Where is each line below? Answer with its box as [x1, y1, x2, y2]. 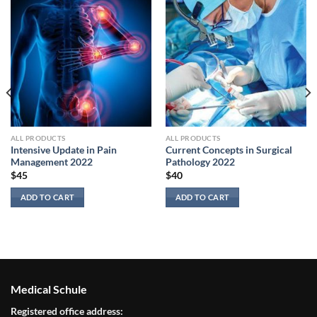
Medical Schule [11, 282, 87, 296]
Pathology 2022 [165, 156, 235, 168]
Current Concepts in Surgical [165, 144, 292, 156]
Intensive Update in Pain [10, 144, 117, 156]
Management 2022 [10, 156, 93, 168]
